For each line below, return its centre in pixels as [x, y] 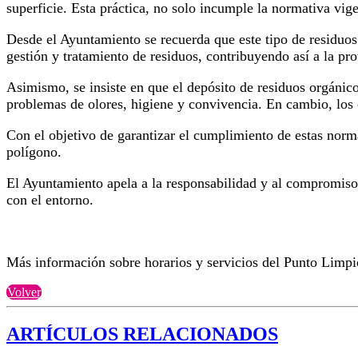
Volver [24, 292]
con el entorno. [50, 200]
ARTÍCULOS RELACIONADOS [142, 334]
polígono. [34, 152]
